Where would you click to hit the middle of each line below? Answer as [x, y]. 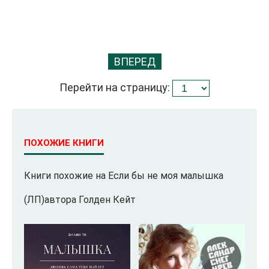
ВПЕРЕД [134, 61]
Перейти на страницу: [116, 87]
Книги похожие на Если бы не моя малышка [124, 175]
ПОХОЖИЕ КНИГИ [64, 143]
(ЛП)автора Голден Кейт [80, 199]
